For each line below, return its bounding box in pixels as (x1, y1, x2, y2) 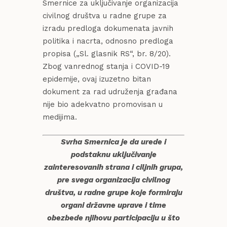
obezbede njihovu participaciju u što (47, 213, 180, 223)
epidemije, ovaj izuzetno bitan (43, 74, 151, 84)
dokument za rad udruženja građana (43, 87, 177, 97)
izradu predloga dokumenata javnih (43, 24, 173, 33)
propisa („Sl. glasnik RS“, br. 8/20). (43, 49, 171, 59)
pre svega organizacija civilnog (57, 175, 170, 185)
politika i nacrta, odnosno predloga (43, 36, 173, 46)
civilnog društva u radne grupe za (43, 11, 167, 21)
